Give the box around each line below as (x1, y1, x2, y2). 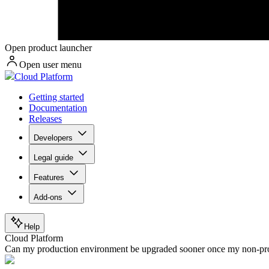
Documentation (29, 103, 87, 113)
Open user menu (19, 59, 82, 70)
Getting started (29, 92, 84, 103)
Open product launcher (5, 43, 92, 53)
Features (34, 173, 64, 183)
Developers (34, 133, 73, 143)
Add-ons (34, 193, 62, 202)
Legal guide (34, 153, 73, 163)
